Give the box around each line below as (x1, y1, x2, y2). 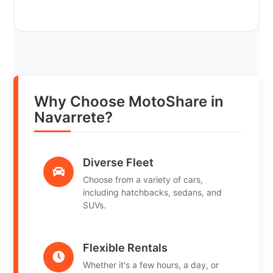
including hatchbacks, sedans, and (83, 186, 222, 197)
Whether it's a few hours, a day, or (83, 259, 219, 270)
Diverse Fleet (83, 155, 154, 169)
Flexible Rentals (83, 241, 168, 254)
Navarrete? (34, 108, 113, 126)
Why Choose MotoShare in (34, 92, 224, 110)
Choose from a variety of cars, (83, 174, 204, 185)
